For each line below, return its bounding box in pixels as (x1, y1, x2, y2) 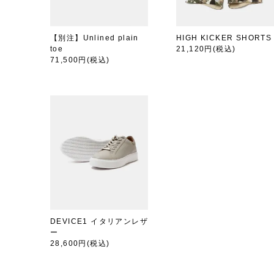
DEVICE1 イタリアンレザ (50, 217, 148, 226)
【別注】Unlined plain (50, 33, 139, 42)
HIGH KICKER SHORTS (176, 33, 272, 42)
